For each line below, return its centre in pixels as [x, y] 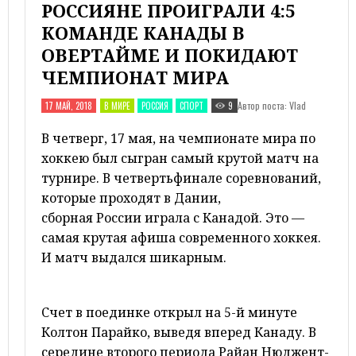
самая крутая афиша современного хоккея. [181, 238]
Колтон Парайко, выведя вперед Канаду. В [179, 332]
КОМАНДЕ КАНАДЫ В [143, 33]
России [119, 218]
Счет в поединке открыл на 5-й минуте [169, 312]
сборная [69, 218]
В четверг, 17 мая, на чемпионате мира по [178, 138]
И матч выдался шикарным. [134, 257]
